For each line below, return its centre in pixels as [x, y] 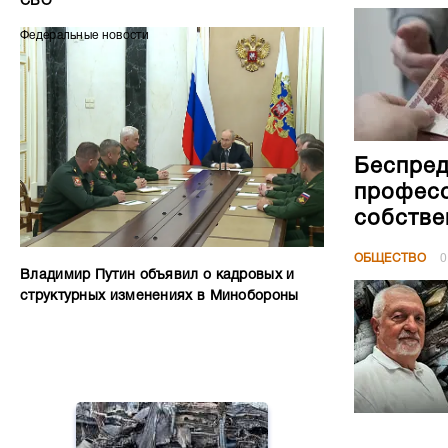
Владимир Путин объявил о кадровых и [157, 275]
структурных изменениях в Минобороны [159, 296]
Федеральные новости [85, 35]
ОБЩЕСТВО [389, 258]
